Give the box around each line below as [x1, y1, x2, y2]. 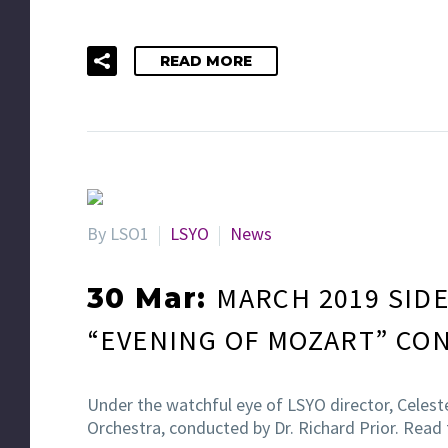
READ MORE [160, 51, 252, 70]
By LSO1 [87, 221, 149, 245]
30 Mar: [87, 281, 217, 316]
